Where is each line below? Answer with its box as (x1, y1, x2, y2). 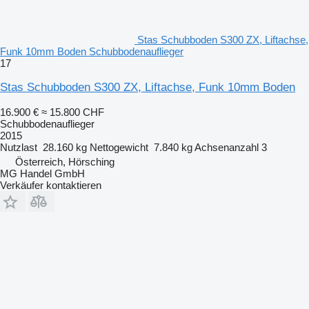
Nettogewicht (90, 141, 148, 153)
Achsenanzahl (195, 141, 259, 153)
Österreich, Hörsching (15, 155, 114, 168)
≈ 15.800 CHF (41, 106, 104, 118)
